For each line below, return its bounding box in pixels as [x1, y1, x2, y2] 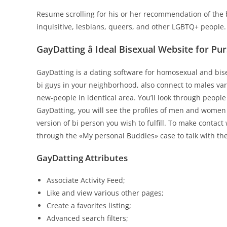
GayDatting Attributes [36, 152, 128, 164]
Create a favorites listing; [47, 201, 131, 210]
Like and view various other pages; [47, 188, 164, 198]
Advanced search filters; [47, 213, 128, 223]
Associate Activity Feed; [47, 175, 125, 185]
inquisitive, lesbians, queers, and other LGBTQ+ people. [36, 22, 226, 31]
